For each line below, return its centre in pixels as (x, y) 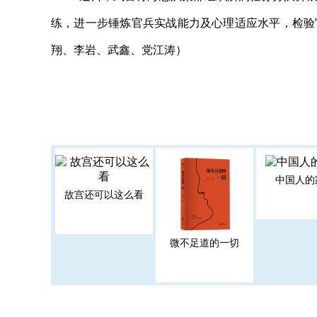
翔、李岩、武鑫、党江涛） (119, 50)
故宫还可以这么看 (104, 195)
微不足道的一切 (204, 243)
